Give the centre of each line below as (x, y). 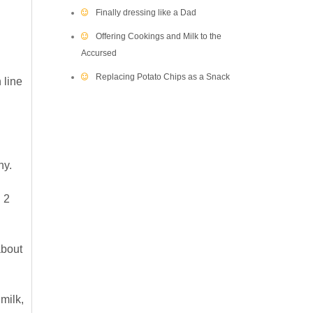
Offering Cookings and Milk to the (159, 36)
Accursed (99, 53)
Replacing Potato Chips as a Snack (163, 77)
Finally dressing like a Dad (146, 13)
